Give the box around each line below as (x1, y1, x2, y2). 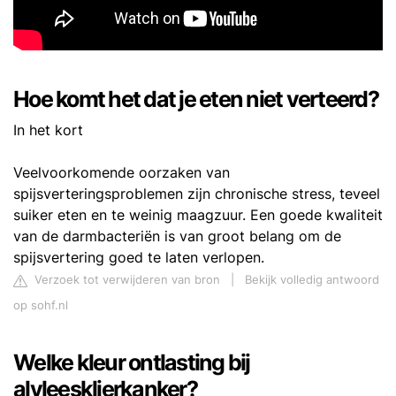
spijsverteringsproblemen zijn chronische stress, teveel (13, 185, 380, 203)
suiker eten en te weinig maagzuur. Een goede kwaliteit (13, 206, 383, 225)
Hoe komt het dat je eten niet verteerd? (13, 86, 378, 113)
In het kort (13, 121, 83, 140)
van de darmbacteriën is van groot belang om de (13, 227, 341, 246)
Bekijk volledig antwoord (245, 273, 379, 287)
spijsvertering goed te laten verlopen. (13, 248, 264, 267)
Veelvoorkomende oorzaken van (13, 164, 230, 182)
